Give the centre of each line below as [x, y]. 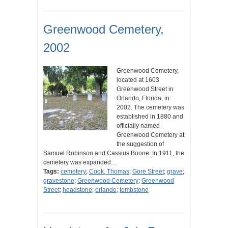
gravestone [59, 181]
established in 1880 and [150, 117]
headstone [77, 190]
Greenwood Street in [145, 89]
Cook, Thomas [109, 172]
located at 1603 [138, 80]
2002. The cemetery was [150, 108]
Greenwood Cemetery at [150, 135]
